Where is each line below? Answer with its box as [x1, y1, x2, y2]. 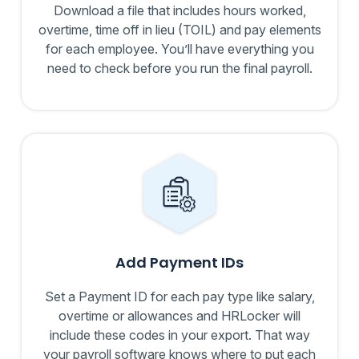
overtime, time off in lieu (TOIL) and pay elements [38, 22, 321, 38]
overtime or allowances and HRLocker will [58, 308, 301, 325]
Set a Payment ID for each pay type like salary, [44, 288, 315, 305]
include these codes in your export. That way [49, 327, 310, 344]
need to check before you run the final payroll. [46, 60, 313, 77]
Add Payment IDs [115, 252, 244, 273]
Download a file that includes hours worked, [53, 2, 306, 19]
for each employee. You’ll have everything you [45, 41, 314, 58]
